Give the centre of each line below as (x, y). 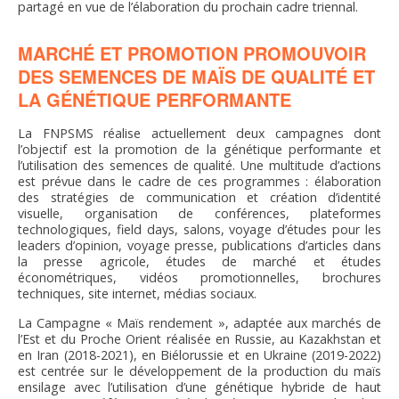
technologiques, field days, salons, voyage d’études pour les (199, 230)
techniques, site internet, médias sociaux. (137, 294)
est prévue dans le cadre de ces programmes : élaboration (199, 182)
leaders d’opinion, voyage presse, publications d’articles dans (199, 246)
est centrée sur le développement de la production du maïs (199, 371)
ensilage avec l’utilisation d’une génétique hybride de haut (199, 387)
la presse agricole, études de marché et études (199, 262)
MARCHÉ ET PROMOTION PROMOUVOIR (192, 53)
